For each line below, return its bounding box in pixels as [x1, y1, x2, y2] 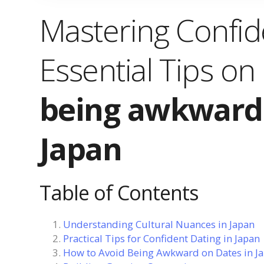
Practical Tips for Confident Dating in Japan [63, 231, 260, 245]
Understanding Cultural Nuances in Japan [63, 217, 255, 231]
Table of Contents [39, 179, 199, 206]
